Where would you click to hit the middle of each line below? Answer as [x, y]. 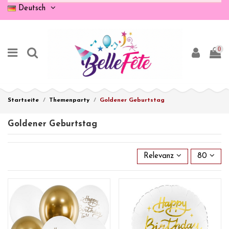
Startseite [23, 100]
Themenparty [69, 100]
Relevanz [159, 156]
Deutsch [32, 8]
